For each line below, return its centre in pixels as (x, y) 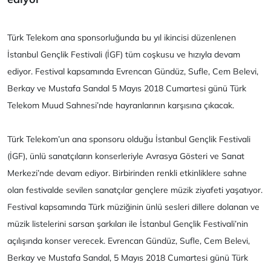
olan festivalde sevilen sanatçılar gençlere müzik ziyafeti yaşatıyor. (135, 190)
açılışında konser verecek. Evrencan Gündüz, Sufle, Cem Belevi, (129, 241)
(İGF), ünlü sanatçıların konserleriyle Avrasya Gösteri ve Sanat (126, 156)
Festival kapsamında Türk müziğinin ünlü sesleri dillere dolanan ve (133, 207)
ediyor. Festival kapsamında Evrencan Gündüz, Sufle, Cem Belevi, (133, 71)
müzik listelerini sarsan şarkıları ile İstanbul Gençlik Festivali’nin (128, 224)
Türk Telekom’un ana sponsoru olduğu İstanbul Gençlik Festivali (129, 139)
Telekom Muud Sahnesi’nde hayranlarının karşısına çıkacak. (121, 105)
